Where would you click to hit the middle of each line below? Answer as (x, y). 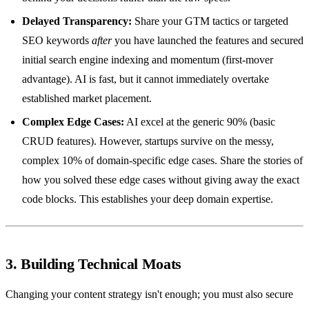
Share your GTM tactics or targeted (210, 21)
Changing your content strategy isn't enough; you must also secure (149, 294)
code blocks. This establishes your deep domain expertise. (148, 199)
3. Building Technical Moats (94, 263)
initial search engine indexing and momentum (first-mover (148, 59)
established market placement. (87, 98)
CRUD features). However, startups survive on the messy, (148, 141)
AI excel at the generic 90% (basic (200, 121)
